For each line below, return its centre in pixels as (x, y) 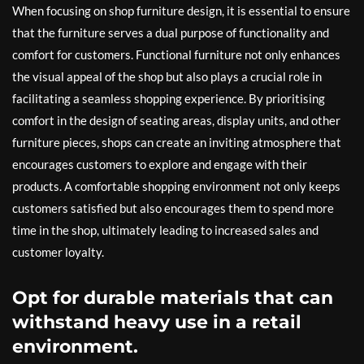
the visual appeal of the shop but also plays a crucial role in (167, 76)
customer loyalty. (58, 252)
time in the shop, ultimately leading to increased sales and (165, 230)
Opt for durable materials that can (173, 298)
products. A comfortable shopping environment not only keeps (176, 186)
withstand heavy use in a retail (157, 322)
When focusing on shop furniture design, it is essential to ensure (181, 11)
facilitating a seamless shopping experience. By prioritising (169, 98)
